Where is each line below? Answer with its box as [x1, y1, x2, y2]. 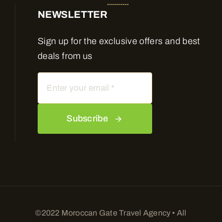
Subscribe [66, 113, 108, 123]
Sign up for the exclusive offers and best [38, 36, 200, 46]
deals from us [38, 51, 93, 61]
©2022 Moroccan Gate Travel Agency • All [35, 208, 187, 217]
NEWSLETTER [38, 8, 108, 20]
